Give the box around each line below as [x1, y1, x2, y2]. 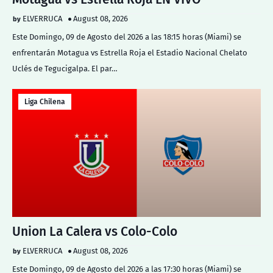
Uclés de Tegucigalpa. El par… [12, 64, 118, 73]
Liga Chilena [24, 97, 65, 106]
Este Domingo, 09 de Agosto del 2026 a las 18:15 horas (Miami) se [12, 32, 241, 41]
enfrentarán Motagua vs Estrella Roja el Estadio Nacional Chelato [12, 48, 247, 57]
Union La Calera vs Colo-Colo [12, 224, 177, 239]
